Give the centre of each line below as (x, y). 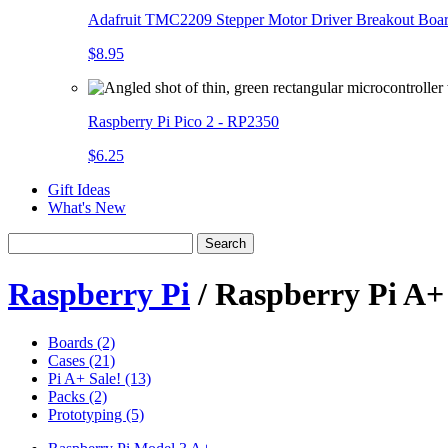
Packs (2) (77, 397)
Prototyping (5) (96, 415)
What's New (87, 208)
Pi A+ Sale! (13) (99, 379)
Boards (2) (81, 343)
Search (225, 244)
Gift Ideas (79, 190)
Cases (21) (81, 361)
